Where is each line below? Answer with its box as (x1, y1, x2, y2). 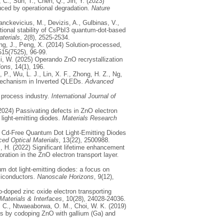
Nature (91, 4, 110, 12)
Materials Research (62, 114, 117, 122)
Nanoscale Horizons (37, 173, 94, 180)
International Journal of (49, 92, 116, 100)
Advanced (85, 77, 113, 85)
